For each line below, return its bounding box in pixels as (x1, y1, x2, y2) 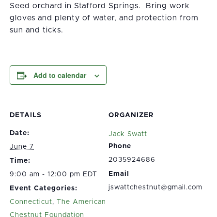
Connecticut (10, 199, 52, 205)
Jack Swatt (108, 131, 147, 138)
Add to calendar (33, 70, 86, 80)
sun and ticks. (10, 26, 63, 34)
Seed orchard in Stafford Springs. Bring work (10, 2, 190, 10)
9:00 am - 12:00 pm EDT (10, 171, 97, 178)
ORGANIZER (108, 112, 154, 119)
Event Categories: (10, 185, 77, 192)
